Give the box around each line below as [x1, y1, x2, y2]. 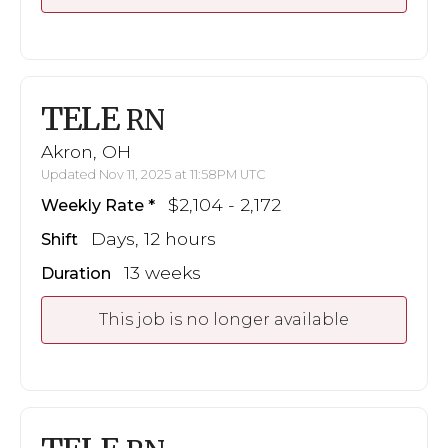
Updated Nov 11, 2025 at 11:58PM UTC [41, 166, 266, 182]
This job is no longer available [99, 309, 349, 329]
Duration [41, 263, 111, 283]
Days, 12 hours [91, 227, 216, 249]
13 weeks [124, 261, 201, 283]
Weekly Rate [41, 195, 144, 215]
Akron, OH [41, 140, 131, 162]
